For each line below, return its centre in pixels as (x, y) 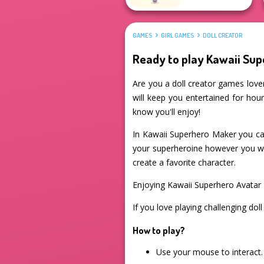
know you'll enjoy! (167, 112)
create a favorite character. (184, 163)
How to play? (159, 230)
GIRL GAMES (178, 36)
